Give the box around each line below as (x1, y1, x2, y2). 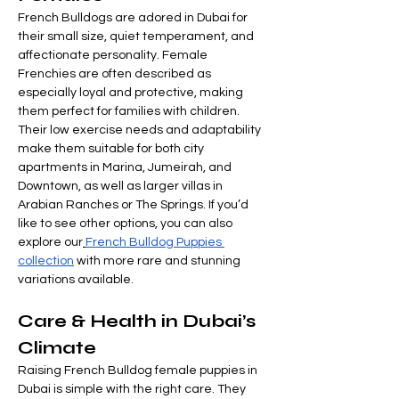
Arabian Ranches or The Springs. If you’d (18, 199, 251, 212)
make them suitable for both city (18, 142, 207, 156)
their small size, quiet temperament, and (18, 30, 256, 44)
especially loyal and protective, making (18, 86, 246, 100)
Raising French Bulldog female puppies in (18, 364, 260, 378)
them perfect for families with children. (18, 105, 242, 118)
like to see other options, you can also (18, 217, 235, 231)
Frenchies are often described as (18, 68, 214, 81)
